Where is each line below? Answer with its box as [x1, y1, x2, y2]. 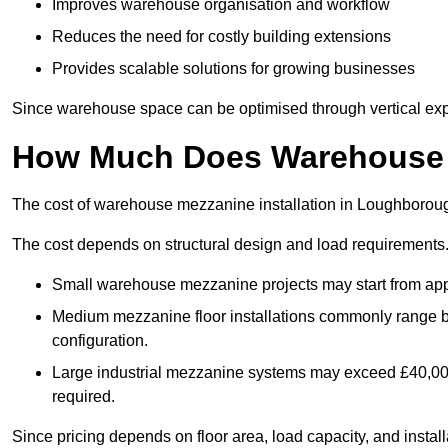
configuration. [52, 332, 148, 350]
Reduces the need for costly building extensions [52, 28, 391, 46]
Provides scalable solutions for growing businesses [52, 60, 415, 78]
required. [52, 388, 115, 406]
